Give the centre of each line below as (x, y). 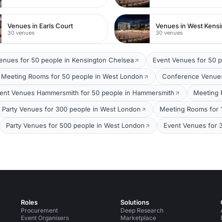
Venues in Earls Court (40, 26)
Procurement (39, 210)
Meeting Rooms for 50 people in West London (72, 76)
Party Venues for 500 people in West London (75, 125)
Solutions (135, 202)
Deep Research (142, 210)
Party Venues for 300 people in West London (71, 109)
